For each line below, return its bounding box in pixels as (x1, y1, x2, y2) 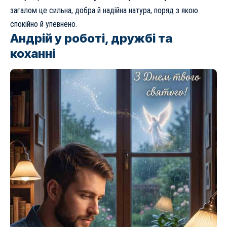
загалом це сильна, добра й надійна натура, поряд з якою (10, 5, 198, 15)
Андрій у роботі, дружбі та (10, 30, 172, 46)
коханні (10, 46, 55, 61)
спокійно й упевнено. (10, 19, 77, 29)
